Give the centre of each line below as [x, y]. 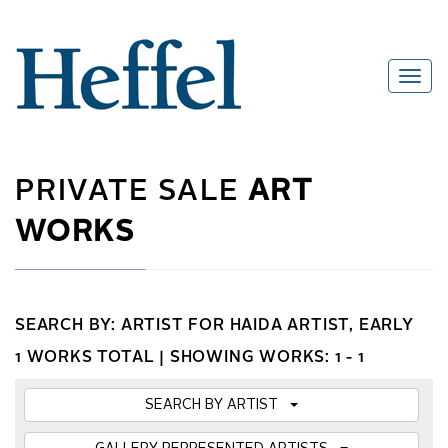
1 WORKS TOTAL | [92, 358]
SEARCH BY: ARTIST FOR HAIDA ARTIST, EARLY [214, 326]
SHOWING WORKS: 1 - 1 [267, 358]
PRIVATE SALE [132, 192]
